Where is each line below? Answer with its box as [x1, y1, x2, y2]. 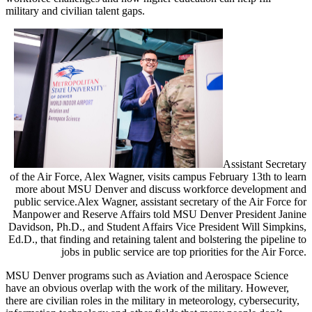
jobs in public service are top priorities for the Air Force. [61, 245, 306, 258]
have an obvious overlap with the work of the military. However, [6, 281, 289, 294]
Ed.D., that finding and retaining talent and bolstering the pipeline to [8, 233, 306, 245]
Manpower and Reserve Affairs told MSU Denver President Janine [13, 208, 306, 220]
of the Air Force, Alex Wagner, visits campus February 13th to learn [10, 170, 306, 182]
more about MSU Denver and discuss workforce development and [15, 182, 306, 195]
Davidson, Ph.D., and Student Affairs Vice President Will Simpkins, [8, 220, 306, 233]
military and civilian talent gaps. [6, 4, 145, 17]
